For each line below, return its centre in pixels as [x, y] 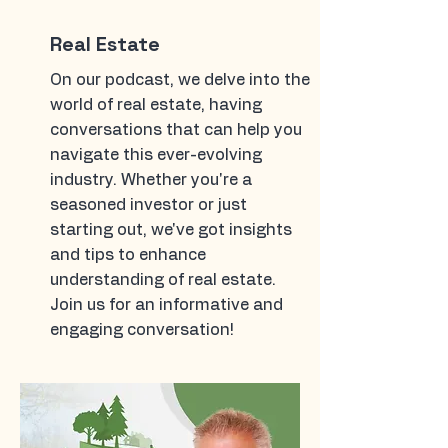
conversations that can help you [176, 130]
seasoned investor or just [148, 205]
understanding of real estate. [163, 280]
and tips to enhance [128, 255]
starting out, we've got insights [171, 230]
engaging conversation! [142, 330]
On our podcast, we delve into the [180, 80]
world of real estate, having [156, 105]
